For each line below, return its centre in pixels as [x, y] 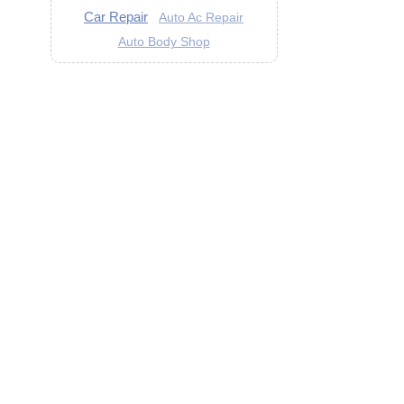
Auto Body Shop [164, 42]
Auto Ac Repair [201, 18]
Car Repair [116, 17]
